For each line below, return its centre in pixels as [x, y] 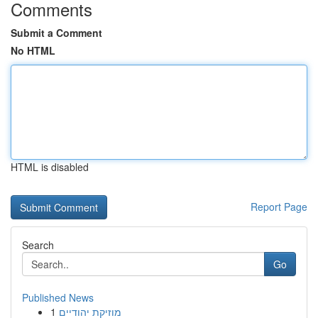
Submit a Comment [56, 33]
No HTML [33, 50]
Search [38, 245]
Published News [58, 297]
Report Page [279, 207]
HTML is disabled [50, 167]
